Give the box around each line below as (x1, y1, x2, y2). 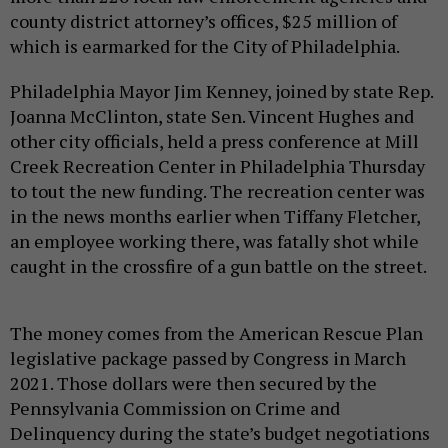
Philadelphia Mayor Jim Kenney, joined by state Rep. (10, 78, 433, 103)
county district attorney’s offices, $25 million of (10, 8, 397, 33)
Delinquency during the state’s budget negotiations (10, 420, 430, 445)
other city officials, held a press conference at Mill (10, 128, 419, 153)
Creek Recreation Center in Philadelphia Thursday (10, 153, 425, 178)
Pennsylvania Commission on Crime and (10, 395, 340, 420)
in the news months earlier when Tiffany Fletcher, (10, 203, 420, 228)
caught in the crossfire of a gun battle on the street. (10, 253, 430, 278)
